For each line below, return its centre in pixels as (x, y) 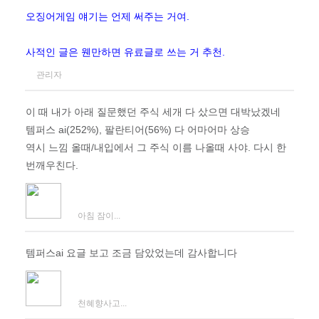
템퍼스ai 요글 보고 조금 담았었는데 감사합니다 (131, 253)
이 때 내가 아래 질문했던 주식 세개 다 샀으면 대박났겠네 (153, 112)
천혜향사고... (102, 303)
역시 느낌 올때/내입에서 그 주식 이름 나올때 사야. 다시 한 (156, 147)
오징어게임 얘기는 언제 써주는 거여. (108, 16)
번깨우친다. (52, 165)
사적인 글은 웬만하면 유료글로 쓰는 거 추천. (125, 52)
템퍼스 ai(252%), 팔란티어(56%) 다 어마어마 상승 (138, 130)
